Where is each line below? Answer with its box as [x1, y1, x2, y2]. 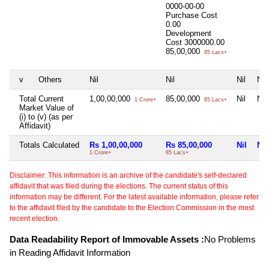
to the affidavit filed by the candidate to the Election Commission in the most [10, 203, 254, 212]
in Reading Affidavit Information [10, 247, 130, 258]
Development [166, 28, 211, 38]
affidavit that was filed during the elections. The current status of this [10, 181, 228, 190]
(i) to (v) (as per [19, 112, 73, 121]
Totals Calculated [19, 140, 79, 150]
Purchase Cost [166, 10, 217, 20]
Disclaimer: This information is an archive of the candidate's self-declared [10, 171, 247, 180]
